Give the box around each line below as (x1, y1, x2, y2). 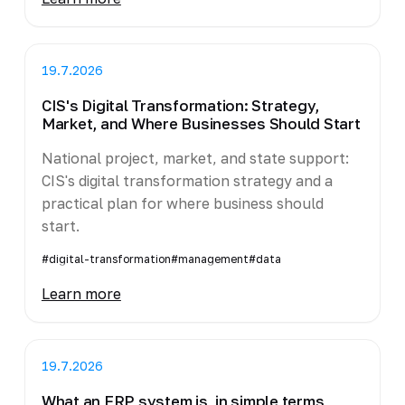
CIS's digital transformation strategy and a (41, 171, 333, 190)
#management (170, 251, 249, 266)
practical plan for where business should (41, 193, 324, 212)
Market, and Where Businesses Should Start (41, 114, 361, 133)
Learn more (41, 284, 121, 303)
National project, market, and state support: (41, 148, 349, 167)
